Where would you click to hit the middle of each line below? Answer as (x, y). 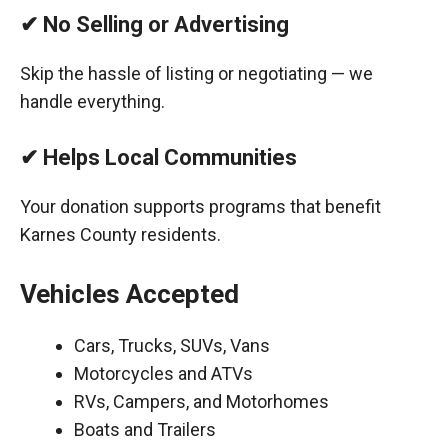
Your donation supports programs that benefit (200, 206)
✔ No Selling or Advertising (154, 24)
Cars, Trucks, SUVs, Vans (172, 345)
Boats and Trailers (145, 429)
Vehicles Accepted (129, 294)
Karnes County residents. (120, 234)
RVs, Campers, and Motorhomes (201, 401)
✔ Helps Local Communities (158, 157)
